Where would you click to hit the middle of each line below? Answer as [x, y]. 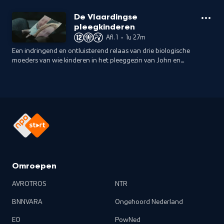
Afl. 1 [112, 37]
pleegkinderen [104, 27]
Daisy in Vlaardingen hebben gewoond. [71, 70]
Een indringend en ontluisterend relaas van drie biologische [101, 51]
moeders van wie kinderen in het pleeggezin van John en [96, 60]
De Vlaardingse [106, 17]
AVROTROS [29, 184]
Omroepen [34, 166]
